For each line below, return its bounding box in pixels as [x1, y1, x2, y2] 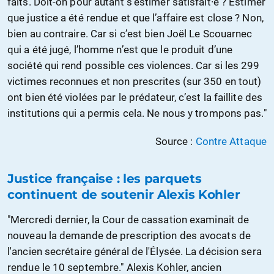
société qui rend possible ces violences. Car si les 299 [7, 59, 260, 72]
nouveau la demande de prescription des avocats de [7, 229, 251, 242]
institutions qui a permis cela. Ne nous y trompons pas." [7, 106, 267, 119]
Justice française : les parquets [7, 171, 202, 186]
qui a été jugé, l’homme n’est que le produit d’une [7, 43, 233, 56]
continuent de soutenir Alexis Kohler [7, 187, 240, 202]
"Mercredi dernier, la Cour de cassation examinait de [7, 213, 250, 226]
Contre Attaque [195, 135, 267, 147]
